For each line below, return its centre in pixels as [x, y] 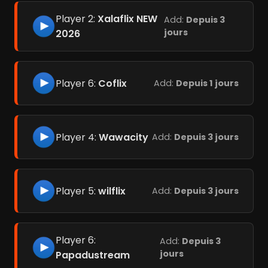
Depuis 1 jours [207, 83]
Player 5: [77, 191]
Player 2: [77, 19]
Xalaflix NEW [127, 19]
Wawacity [124, 137]
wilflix [112, 191]
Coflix [112, 83]
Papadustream [93, 255]
